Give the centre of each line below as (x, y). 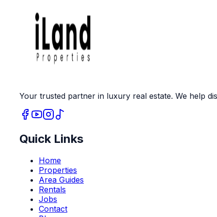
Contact (53, 209)
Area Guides (61, 180)
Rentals (52, 190)
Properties (58, 170)
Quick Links (51, 139)
